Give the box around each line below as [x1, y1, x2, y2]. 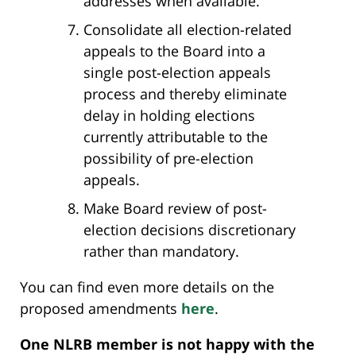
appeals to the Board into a [83, 41, 265, 60]
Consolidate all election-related [83, 19, 292, 39]
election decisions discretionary [83, 219, 296, 239]
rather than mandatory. [83, 241, 239, 261]
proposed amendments [20, 298, 181, 318]
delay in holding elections [83, 105, 255, 125]
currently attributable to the [83, 126, 268, 146]
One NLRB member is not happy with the [20, 334, 315, 354]
